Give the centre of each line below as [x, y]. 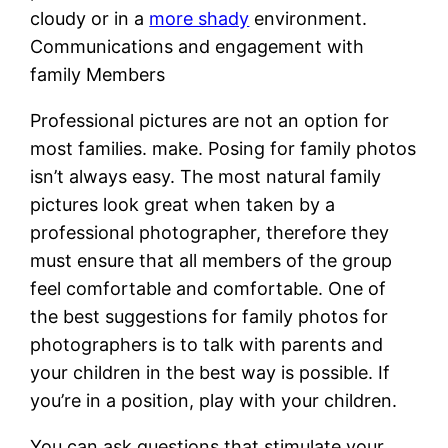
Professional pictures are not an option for [210, 120]
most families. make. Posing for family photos [223, 148]
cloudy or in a [90, 18]
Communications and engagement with [197, 46]
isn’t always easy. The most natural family [206, 176]
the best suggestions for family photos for [209, 316]
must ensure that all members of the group [211, 260]
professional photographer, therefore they [210, 232]
